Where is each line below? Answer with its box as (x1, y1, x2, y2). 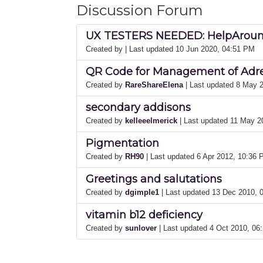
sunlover (125, 223, 157, 232)
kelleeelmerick (125, 116, 177, 125)
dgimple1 (125, 187, 159, 197)
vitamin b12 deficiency (86, 208, 203, 221)
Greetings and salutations (86, 172, 222, 186)
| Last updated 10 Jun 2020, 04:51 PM (125, 44, 255, 53)
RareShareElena (125, 80, 183, 89)
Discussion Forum (76, 1, 203, 19)
